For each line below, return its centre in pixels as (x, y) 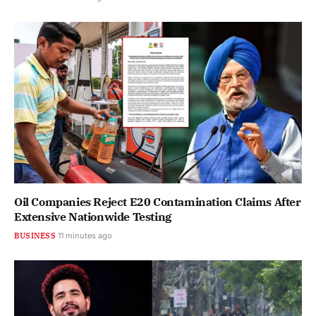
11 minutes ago (85, 236)
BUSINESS (35, 236)
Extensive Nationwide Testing (93, 217)
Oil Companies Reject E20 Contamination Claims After (158, 202)
